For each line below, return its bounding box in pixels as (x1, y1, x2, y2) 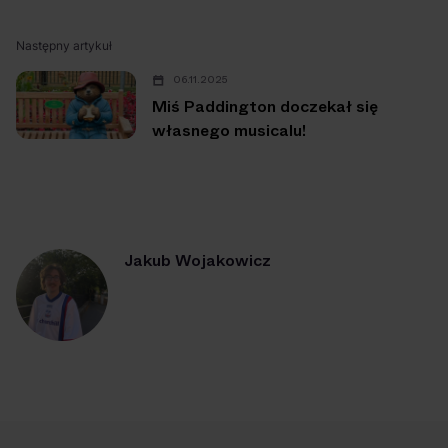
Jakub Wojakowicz (124, 249, 271, 273)
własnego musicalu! (152, 119, 306, 143)
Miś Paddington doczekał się (152, 95, 378, 119)
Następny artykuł (16, 38, 112, 54)
